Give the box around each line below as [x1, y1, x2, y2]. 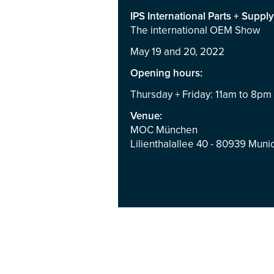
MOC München [130, 124, 198, 136]
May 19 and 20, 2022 [130, 45, 224, 58]
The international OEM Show [130, 24, 260, 37]
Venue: [130, 109, 162, 122]
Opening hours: [130, 67, 202, 80]
